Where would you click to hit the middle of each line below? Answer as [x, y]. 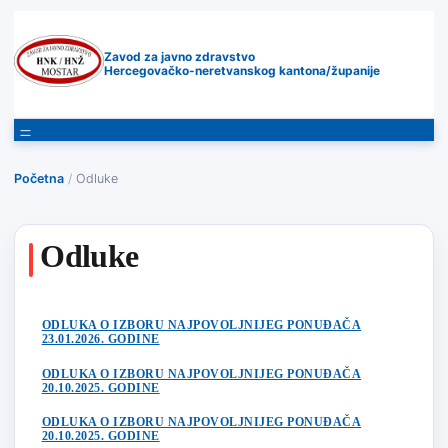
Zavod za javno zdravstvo [180, 56]
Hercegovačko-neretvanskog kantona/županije [242, 70]
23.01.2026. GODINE [100, 339]
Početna [39, 178]
